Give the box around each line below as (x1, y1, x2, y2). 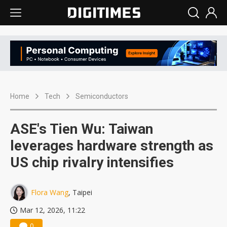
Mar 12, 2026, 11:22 (20, 205, 85, 215)
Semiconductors (75, 92, 128, 101)
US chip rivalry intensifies (10, 154, 174, 171)
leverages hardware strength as (10, 137, 213, 155)
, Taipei (68, 187, 92, 198)
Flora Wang (31, 187, 68, 198)
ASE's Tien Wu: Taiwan (10, 121, 153, 138)
